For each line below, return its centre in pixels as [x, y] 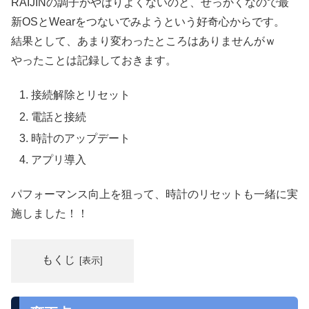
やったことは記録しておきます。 [94, 60]
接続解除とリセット [81, 95]
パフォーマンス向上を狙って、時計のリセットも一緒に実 [154, 195]
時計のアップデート [81, 138]
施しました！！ [50, 214]
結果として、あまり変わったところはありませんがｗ [143, 41]
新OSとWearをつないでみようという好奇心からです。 [148, 21]
